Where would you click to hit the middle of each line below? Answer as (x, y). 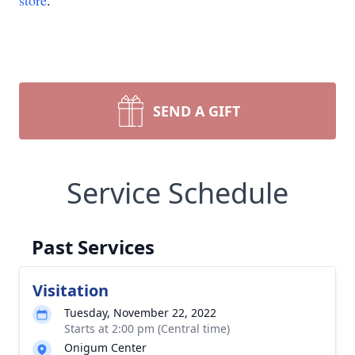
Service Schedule (177, 193)
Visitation (71, 290)
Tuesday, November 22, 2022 (140, 313)
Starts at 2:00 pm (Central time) (147, 328)
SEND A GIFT (197, 111)
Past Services (93, 247)
